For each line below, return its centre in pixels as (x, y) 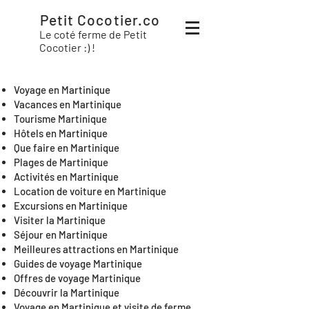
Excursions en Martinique (71, 206)
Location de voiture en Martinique (90, 191)
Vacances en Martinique (68, 104)
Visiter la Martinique (60, 220)
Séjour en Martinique (61, 235)
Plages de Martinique (61, 162)
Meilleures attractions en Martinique (96, 249)
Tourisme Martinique (60, 119)
